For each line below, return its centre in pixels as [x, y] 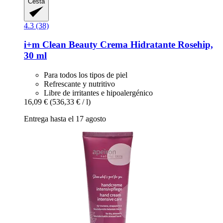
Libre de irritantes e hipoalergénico [98, 93]
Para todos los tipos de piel [86, 75]
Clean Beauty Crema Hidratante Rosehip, [126, 45]
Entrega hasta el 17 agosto [65, 119]
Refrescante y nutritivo [79, 84]
